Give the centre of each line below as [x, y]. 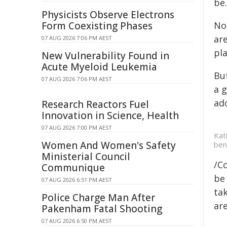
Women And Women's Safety [109, 145]
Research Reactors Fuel [95, 104]
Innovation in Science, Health [110, 116]
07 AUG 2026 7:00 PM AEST [77, 127]
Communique [73, 168]
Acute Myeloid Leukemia [99, 67]
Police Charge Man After [98, 198]
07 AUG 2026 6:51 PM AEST [77, 180]
